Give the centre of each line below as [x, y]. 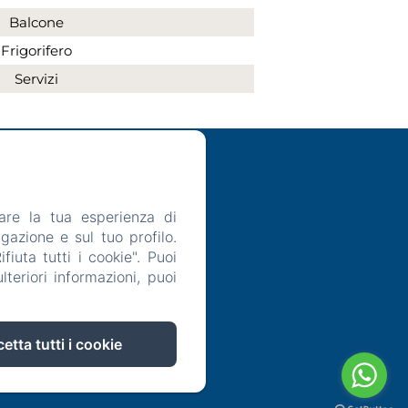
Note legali [31, 247]
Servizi [36, 79]
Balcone [36, 23]
